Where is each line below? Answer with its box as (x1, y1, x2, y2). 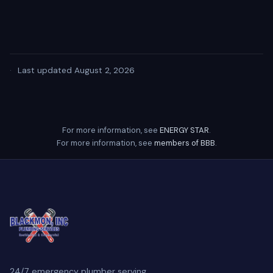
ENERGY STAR (160, 125, 209, 135)
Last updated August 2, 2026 (15, 65, 135, 76)
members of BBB (154, 138, 215, 148)
